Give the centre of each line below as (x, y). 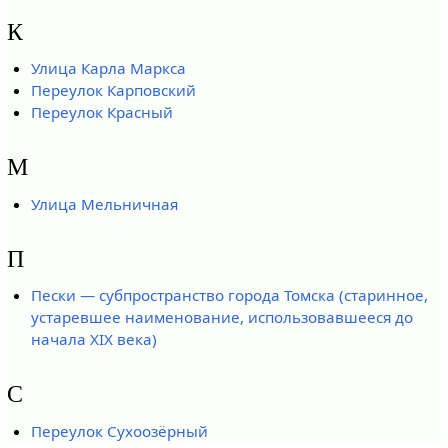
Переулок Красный (102, 111)
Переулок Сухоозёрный (120, 430)
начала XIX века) (94, 339)
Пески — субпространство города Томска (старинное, (230, 295)
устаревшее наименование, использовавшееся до (222, 317)
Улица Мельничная (105, 203)
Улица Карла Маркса (109, 67)
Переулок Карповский (114, 89)
